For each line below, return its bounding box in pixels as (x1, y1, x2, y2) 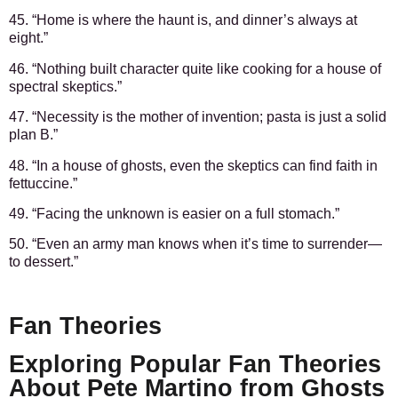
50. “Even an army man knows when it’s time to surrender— (9, 236, 382, 252)
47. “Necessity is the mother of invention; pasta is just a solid (9, 109, 386, 125)
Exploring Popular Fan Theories (9, 351, 381, 378)
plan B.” (9, 127, 58, 143)
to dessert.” (9, 254, 78, 270)
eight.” (9, 30, 48, 46)
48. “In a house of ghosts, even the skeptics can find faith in (9, 157, 378, 173)
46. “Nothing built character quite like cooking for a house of (9, 60, 381, 76)
